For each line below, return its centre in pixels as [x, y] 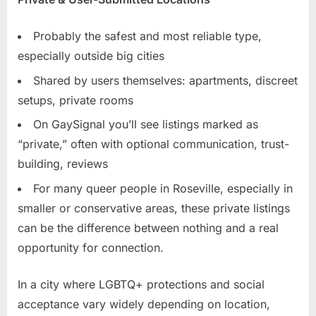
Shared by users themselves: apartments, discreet [165, 80]
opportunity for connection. [91, 247]
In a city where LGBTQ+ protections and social [141, 284]
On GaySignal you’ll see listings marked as [146, 124]
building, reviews [63, 164]
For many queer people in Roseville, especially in [163, 188]
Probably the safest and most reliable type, [147, 36]
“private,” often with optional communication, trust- [153, 144]
